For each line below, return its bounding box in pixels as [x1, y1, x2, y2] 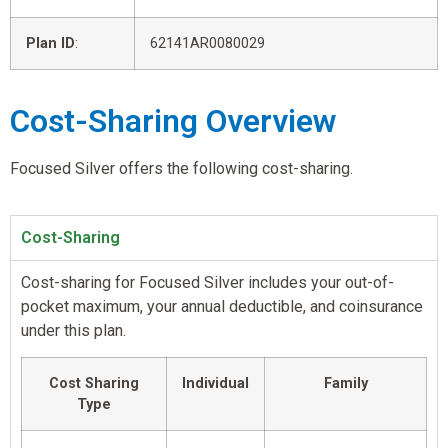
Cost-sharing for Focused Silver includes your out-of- [21, 272, 394, 292]
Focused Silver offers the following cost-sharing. [10, 158, 353, 178]
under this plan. [21, 320, 126, 340]
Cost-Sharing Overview [10, 101, 336, 140]
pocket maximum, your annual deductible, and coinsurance [21, 296, 423, 316]
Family [323, 375, 368, 393]
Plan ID [26, 34, 75, 52]
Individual [182, 375, 249, 393]
